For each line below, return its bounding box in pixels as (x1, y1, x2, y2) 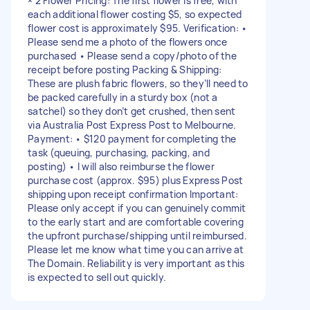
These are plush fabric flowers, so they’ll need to (28, 76, 248, 90)
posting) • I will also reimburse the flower (28, 159, 215, 173)
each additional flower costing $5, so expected (28, 7, 242, 21)
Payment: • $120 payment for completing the (28, 131, 237, 145)
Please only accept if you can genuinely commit (28, 201, 246, 215)
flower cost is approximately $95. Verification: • (28, 21, 248, 35)
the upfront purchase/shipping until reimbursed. (28, 228, 247, 242)
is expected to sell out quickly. (28, 270, 166, 284)
